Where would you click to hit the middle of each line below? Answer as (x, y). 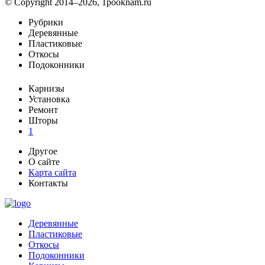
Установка (49, 99)
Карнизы (46, 88)
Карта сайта (52, 172)
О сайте (44, 162)
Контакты (48, 183)
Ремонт (43, 110)
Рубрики (46, 22)
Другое (43, 151)
